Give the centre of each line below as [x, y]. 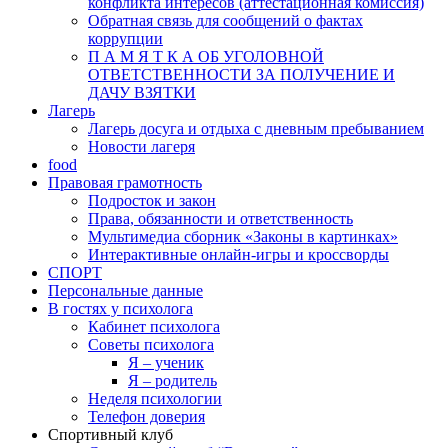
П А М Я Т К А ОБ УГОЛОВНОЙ [206, 56]
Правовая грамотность [125, 182]
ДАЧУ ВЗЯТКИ [142, 92]
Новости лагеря [141, 146]
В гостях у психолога [120, 308]
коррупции [125, 38]
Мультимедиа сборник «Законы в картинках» [243, 236]
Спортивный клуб [110, 434]
